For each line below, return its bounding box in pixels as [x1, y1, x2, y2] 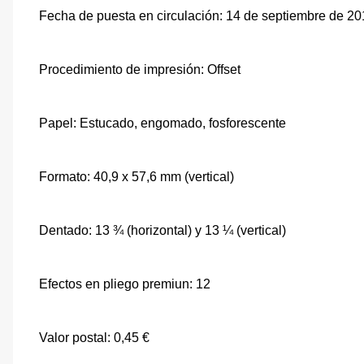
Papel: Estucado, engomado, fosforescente [39, 115, 286, 130]
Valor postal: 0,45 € [39, 330, 149, 344]
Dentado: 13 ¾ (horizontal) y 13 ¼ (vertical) [39, 223, 286, 237]
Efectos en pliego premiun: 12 [39, 276, 210, 291]
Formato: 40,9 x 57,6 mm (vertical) [39, 169, 234, 184]
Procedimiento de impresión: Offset [39, 62, 240, 76]
